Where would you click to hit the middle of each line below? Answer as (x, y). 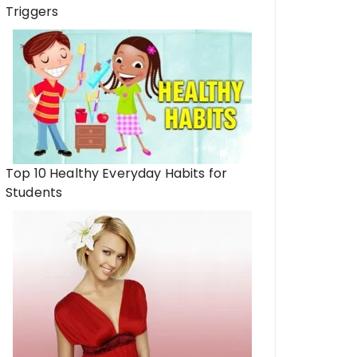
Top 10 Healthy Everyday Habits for (117, 173)
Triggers (32, 12)
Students (34, 192)
